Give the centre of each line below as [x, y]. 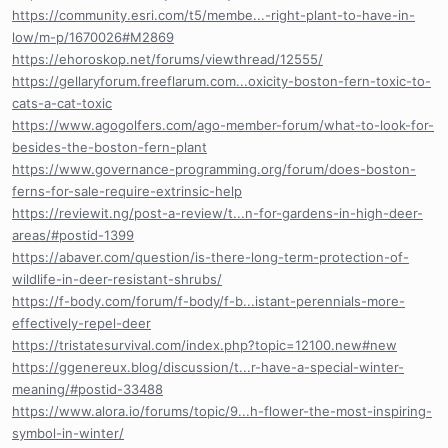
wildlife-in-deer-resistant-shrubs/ [117, 278]
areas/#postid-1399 [73, 234]
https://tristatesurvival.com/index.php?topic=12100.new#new [204, 344]
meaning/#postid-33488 [87, 388]
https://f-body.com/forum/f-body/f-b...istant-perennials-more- [208, 300]
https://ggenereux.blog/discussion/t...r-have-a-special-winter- [208, 366]
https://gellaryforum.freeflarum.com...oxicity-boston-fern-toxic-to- [221, 80]
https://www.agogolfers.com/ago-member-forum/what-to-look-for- [223, 124]
